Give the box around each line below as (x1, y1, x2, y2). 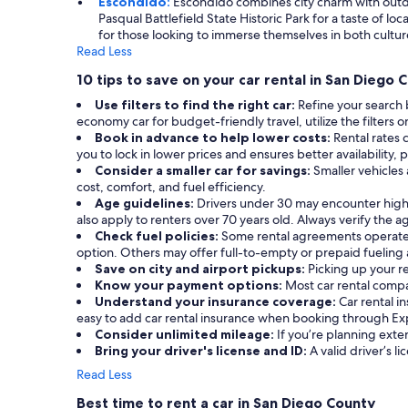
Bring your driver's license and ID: (95, 342, 310, 359)
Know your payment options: (95, 276, 285, 293)
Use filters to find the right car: (95, 96, 298, 113)
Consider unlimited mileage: (95, 325, 277, 342)
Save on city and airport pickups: (95, 260, 308, 277)
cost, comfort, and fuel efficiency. (76, 178, 266, 195)
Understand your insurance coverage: (95, 292, 339, 310)
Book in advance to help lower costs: (95, 128, 333, 146)
